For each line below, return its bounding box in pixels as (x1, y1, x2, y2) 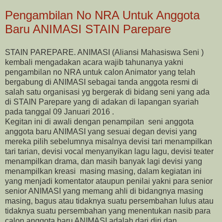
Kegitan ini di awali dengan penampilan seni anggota (5, 117, 194, 126)
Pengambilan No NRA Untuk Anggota (5, 8, 200, 22)
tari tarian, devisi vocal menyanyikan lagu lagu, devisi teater (5, 147, 214, 156)
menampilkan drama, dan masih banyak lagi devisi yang (5, 157, 202, 166)
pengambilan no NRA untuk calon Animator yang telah (5, 68, 195, 77)
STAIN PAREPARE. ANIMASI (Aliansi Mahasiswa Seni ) (5, 48, 204, 57)
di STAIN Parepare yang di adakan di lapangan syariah (5, 98, 199, 107)
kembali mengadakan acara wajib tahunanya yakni (5, 58, 183, 67)
